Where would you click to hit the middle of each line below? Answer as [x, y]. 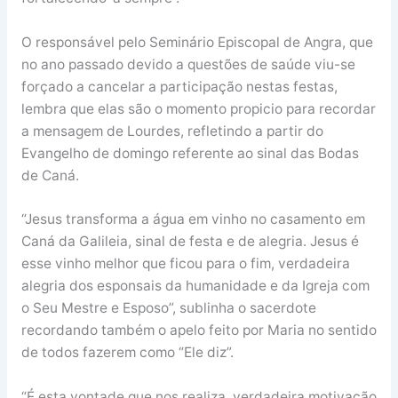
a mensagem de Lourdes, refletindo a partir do [172, 131]
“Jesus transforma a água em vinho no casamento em [193, 219]
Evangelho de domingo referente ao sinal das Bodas [190, 153]
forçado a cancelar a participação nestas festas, [179, 86]
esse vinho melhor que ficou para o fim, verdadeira [185, 264]
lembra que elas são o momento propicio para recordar [198, 108]
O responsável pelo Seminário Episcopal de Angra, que [197, 42]
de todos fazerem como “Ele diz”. [127, 353]
